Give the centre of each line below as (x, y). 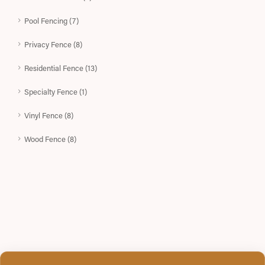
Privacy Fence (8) (53, 44)
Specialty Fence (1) (56, 91)
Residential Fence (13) (61, 68)
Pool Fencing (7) (51, 20)
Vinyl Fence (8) (49, 115)
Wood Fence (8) (50, 139)
